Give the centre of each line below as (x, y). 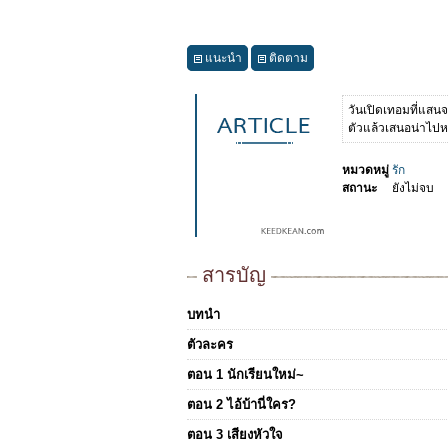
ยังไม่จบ (413, 188)
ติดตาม (288, 58)
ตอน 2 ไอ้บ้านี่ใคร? (241, 404)
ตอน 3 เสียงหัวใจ (235, 434)
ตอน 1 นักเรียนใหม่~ (245, 374)
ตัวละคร (210, 344)
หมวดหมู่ (365, 170)
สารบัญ (234, 275)
